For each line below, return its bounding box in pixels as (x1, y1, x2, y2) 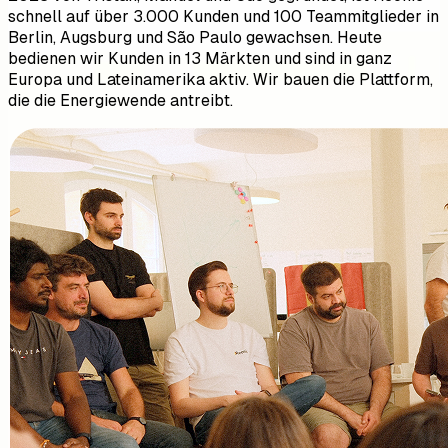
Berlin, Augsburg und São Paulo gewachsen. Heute (8, 28, 382, 48)
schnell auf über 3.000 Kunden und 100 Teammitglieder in (8, 7, 439, 27)
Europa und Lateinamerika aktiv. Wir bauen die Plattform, (8, 70, 433, 90)
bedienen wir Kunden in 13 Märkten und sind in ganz (8, 49, 392, 69)
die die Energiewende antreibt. (8, 91, 233, 111)
